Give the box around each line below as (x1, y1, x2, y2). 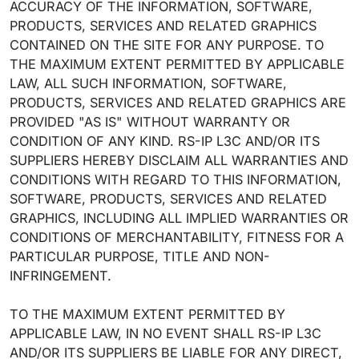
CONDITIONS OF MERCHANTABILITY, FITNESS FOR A (10, 229, 344, 245)
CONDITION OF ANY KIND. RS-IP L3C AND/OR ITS (10, 133, 320, 149)
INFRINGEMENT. (10, 268, 115, 284)
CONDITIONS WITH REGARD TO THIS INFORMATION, (10, 171, 341, 188)
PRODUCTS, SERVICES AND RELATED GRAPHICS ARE (10, 95, 346, 111)
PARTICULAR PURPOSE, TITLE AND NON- (10, 248, 270, 264)
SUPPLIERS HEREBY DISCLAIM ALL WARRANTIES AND (10, 152, 349, 168)
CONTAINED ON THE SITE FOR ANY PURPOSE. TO (10, 37, 324, 53)
